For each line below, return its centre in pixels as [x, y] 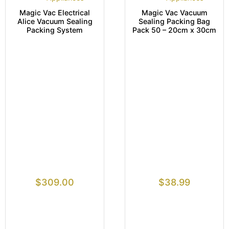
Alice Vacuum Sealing [55, 21]
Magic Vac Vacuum [174, 12]
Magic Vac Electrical [55, 12]
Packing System [55, 30]
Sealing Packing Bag [174, 21]
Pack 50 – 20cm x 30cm [174, 30]
